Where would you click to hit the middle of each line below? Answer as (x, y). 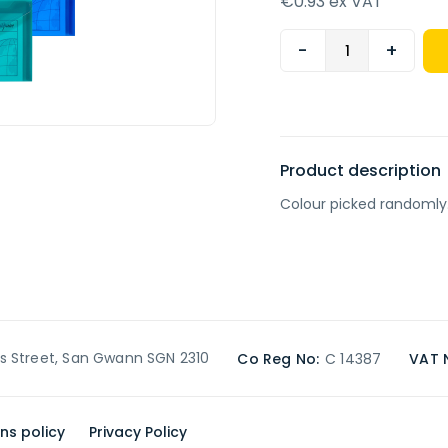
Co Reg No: (278, 358)
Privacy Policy (138, 432)
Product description (360, 170)
